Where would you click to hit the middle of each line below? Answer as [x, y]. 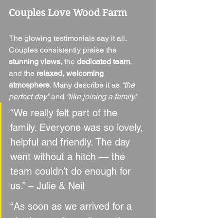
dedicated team [103, 62]
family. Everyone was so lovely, [78, 128]
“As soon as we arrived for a [73, 207]
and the [23, 73]
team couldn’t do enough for [72, 172]
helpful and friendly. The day [72, 142]
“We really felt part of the [65, 113]
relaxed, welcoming [71, 73]
